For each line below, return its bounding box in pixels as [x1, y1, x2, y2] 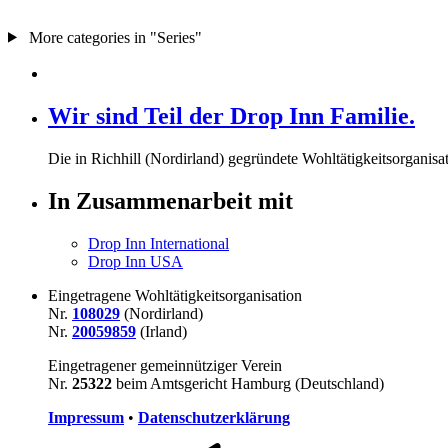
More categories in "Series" [24, 28, 202, 46]
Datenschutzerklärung [138, 408, 290, 426]
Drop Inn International [88, 234, 229, 252]
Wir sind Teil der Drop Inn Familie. [48, 103, 415, 130]
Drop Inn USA [88, 252, 183, 270]
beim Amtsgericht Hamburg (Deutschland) [112, 374, 384, 392]
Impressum [48, 408, 124, 426]
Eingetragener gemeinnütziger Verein [48, 356, 282, 374]
